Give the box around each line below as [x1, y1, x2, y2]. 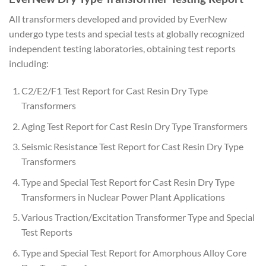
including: [9, 58, 49, 69]
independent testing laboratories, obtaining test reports [9, 43, 236, 55]
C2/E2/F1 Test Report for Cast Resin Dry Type [21, 84, 208, 96]
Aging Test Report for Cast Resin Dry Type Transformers [21, 120, 248, 132]
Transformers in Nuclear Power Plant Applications [21, 191, 225, 202]
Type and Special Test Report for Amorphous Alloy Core [21, 246, 246, 258]
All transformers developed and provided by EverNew [9, 13, 227, 25]
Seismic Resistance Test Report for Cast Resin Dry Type [21, 141, 243, 153]
